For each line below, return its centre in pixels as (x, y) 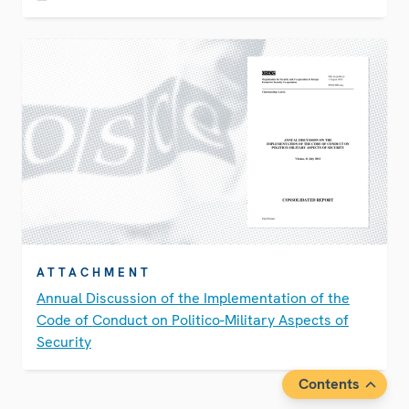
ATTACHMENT (94, 273)
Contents (329, 384)
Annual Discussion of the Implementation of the (193, 299)
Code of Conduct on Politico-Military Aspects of (193, 320)
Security (64, 342)
